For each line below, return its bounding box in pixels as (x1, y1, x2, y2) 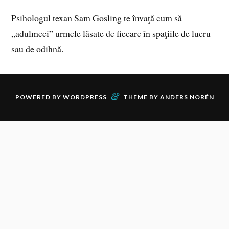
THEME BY (123, 93, 160, 101)
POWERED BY (15, 93, 63, 101)
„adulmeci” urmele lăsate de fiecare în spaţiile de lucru (11, 27, 211, 40)
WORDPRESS (62, 93, 107, 101)
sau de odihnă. (11, 42, 64, 55)
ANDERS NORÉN (159, 93, 214, 101)
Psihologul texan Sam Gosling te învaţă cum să (11, 12, 182, 25)
